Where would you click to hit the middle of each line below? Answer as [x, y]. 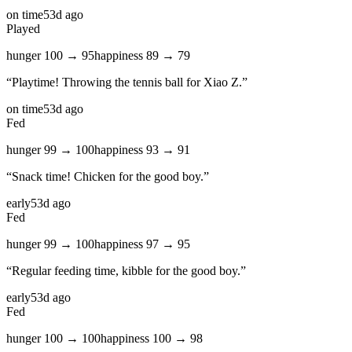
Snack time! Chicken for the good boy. [108, 177]
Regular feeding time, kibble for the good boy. [126, 271]
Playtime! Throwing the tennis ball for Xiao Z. [127, 82]
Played [23, 29]
